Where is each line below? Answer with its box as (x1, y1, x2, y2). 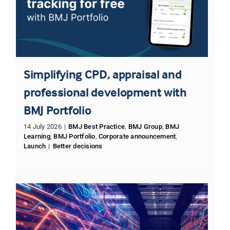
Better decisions (52, 142, 103, 150)
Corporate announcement (99, 132, 176, 140)
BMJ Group (128, 122, 162, 130)
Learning (23, 132, 50, 140)
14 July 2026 (23, 122, 62, 130)
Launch (23, 142, 46, 150)
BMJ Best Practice (68, 122, 125, 130)
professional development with (23, 84, 187, 100)
